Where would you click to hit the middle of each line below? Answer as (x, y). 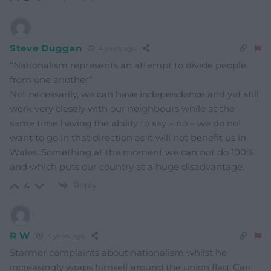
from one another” (51, 79)
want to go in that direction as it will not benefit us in (128, 137)
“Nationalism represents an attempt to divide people (128, 65)
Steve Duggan (46, 48)
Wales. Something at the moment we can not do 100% (132, 152)
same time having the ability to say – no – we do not (126, 123)
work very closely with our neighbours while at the (122, 108)
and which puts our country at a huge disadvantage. (127, 166)
